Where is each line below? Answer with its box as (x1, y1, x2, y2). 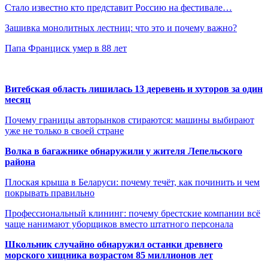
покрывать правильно (5, 187, 95, 198)
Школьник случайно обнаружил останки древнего (5, 239, 223, 249)
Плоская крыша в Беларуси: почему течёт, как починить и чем (5, 176, 260, 187)
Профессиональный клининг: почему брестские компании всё (5, 208, 260, 218)
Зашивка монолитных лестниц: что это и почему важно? (5, 22, 237, 33)
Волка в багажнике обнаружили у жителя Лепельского (5, 145, 242, 156)
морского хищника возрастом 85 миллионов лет (5, 249, 213, 260)
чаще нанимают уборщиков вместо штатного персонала (5, 218, 233, 229)
